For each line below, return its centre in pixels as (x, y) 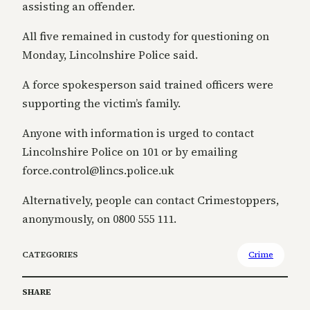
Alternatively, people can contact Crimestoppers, (151, 200)
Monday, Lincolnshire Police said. (110, 55)
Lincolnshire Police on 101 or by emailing (130, 152)
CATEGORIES (50, 255)
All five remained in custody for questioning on (146, 36)
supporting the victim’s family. (101, 103)
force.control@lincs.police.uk (98, 171)
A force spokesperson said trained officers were (148, 85)
